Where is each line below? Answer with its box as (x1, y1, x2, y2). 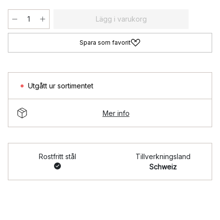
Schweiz (149, 163, 177, 171)
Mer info (102, 109, 130, 117)
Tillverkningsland (135, 152, 191, 161)
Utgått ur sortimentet (28, 82, 93, 90)
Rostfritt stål (38, 152, 76, 161)
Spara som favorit (80, 39, 131, 46)
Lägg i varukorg (95, 15, 147, 23)
